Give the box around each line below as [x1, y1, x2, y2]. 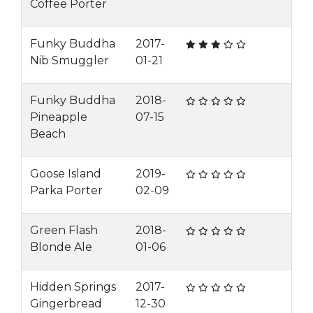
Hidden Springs [30, 280, 116, 293]
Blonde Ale [30, 240, 92, 254]
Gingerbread [30, 297, 102, 310]
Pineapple [30, 110, 87, 124]
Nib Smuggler [30, 54, 109, 67]
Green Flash [30, 224, 98, 237]
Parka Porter [30, 184, 103, 197]
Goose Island [30, 167, 101, 180]
